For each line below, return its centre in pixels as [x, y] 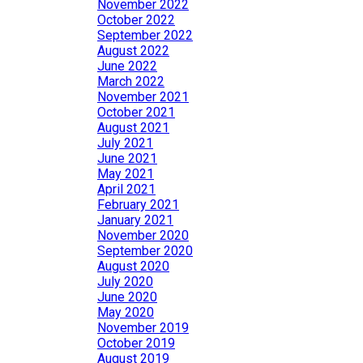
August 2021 [133, 128]
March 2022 [131, 81]
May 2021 [126, 174]
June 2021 [127, 158]
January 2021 [135, 220]
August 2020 [133, 266]
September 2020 [145, 251]
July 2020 [125, 282]
